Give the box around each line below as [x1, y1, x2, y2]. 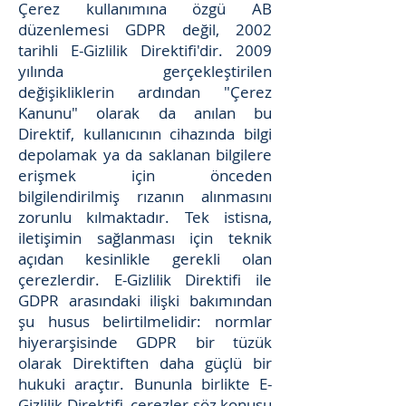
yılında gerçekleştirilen [18, 61, 272, 82]
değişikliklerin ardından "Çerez [18, 82, 272, 102]
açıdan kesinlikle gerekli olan [18, 248, 272, 269]
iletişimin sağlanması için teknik [18, 227, 272, 248]
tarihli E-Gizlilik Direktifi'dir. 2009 [18, 40, 272, 61]
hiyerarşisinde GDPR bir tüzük [18, 332, 272, 353]
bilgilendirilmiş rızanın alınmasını [18, 186, 272, 207]
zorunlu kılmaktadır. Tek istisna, [18, 207, 272, 227]
